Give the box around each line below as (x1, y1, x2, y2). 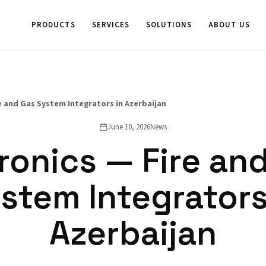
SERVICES (91, 20, 129, 30)
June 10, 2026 (107, 122, 150, 132)
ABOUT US (208, 20, 250, 30)
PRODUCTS (31, 20, 75, 30)
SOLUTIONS (145, 20, 192, 30)
